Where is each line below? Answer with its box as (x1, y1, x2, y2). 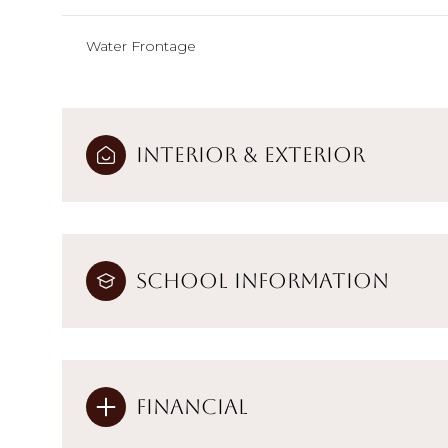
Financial (136, 393, 248, 419)
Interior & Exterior (136, 141, 365, 167)
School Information (136, 267, 389, 293)
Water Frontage (86, 36, 196, 55)
